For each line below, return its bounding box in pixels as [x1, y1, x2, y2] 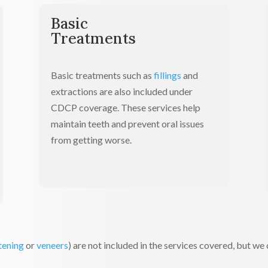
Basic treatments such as [50, 69, 152, 81]
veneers [36, 239, 69, 251]
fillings [153, 69, 181, 81]
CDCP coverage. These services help [50, 102, 200, 114]
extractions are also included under [50, 86, 193, 98]
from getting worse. [50, 134, 132, 146]
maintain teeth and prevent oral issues [50, 118, 204, 130]
